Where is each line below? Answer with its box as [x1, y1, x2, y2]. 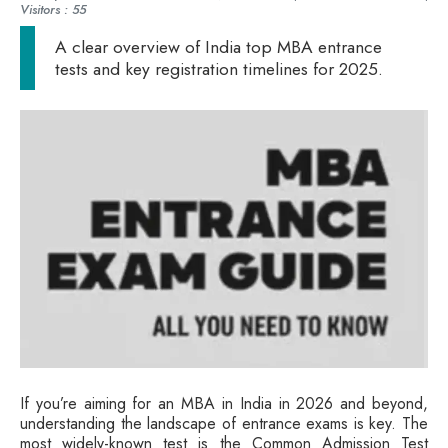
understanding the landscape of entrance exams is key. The [20, 412, 428, 436]
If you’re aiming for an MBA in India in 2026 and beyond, [20, 392, 428, 416]
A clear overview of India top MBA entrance [55, 33, 382, 60]
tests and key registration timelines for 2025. [55, 55, 383, 82]
